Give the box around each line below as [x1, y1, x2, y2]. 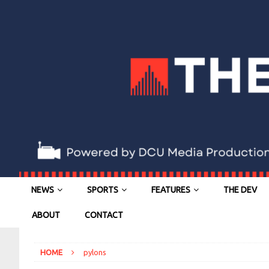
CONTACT [85, 210, 123, 220]
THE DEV [223, 185, 257, 195]
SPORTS [87, 185, 118, 195]
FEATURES [151, 185, 190, 195]
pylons [83, 248, 106, 257]
